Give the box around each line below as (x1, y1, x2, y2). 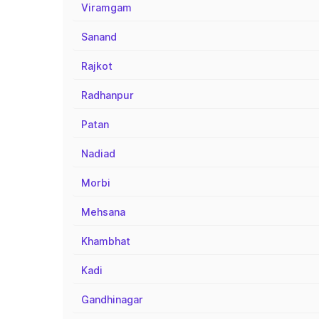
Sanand (81, 31, 117, 43)
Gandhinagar (81, 293, 143, 305)
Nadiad (81, 147, 115, 159)
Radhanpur (81, 89, 134, 101)
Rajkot (81, 60, 113, 72)
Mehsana (81, 206, 125, 218)
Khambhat (81, 235, 130, 247)
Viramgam (81, 1, 132, 14)
